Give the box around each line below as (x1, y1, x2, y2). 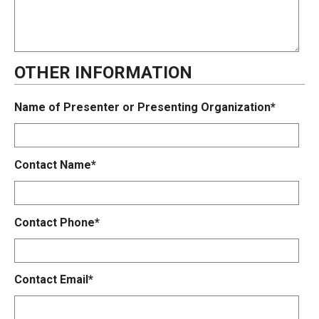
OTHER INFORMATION (14, 62, 192, 83)
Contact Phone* (14, 215, 100, 229)
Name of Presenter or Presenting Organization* (14, 100, 276, 114)
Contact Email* (14, 273, 93, 287)
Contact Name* (14, 157, 96, 172)
